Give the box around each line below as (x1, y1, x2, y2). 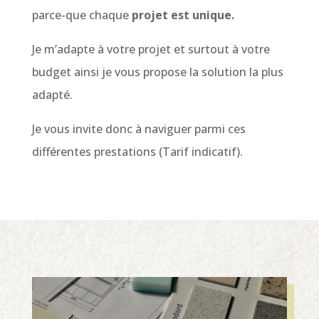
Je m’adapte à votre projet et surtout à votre (31, 41, 270, 58)
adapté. (31, 87, 73, 103)
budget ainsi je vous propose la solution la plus (31, 64, 283, 80)
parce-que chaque (31, 7, 132, 23)
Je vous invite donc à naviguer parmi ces (31, 121, 246, 137)
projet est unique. (131, 7, 234, 23)
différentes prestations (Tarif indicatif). (31, 144, 243, 160)
